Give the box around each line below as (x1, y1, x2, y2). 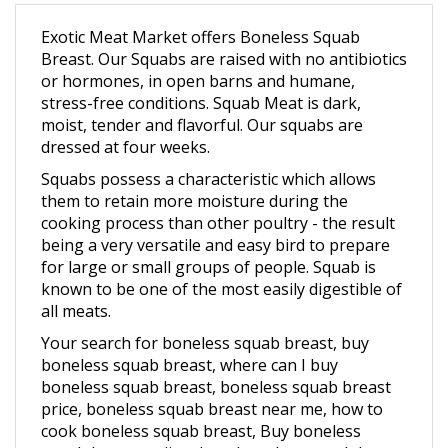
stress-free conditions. (41, 68, 209, 91)
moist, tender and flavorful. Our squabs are (41, 90, 363, 113)
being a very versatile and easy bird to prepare (41, 210, 390, 233)
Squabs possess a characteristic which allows (41, 144, 376, 167)
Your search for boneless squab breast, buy (41, 308, 369, 331)
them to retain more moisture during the (41, 166, 348, 189)
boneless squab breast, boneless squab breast (41, 352, 391, 375)
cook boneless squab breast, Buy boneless (41, 396, 361, 419)
